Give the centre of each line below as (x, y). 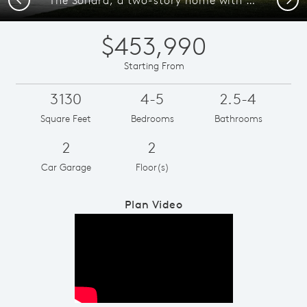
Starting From (154, 65)
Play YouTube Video (199, 247)
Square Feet (66, 118)
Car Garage (66, 167)
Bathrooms (238, 118)
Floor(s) (152, 167)
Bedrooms (152, 118)
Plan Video (153, 204)
